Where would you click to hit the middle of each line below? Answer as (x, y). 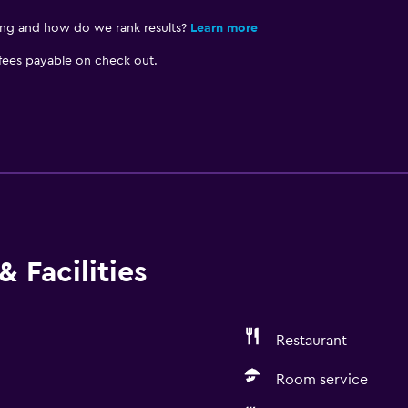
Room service (321, 380)
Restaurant (311, 341)
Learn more (224, 28)
